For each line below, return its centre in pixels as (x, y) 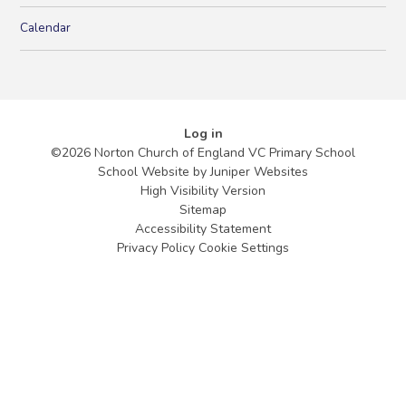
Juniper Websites (259, 172)
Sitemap (203, 210)
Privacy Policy (156, 248)
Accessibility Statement (203, 229)
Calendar (46, 28)
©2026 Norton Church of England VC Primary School (203, 153)
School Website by (154, 172)
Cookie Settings (244, 248)
